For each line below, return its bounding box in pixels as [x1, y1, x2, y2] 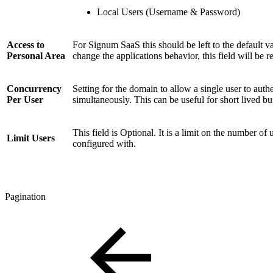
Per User [7, 94, 43, 105]
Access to [7, 39, 44, 50]
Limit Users [7, 132, 55, 143]
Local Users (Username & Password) [97, 6, 240, 17]
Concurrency [7, 83, 62, 94]
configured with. [73, 138, 136, 149]
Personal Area [7, 50, 65, 61]
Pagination [5, 191, 46, 202]
